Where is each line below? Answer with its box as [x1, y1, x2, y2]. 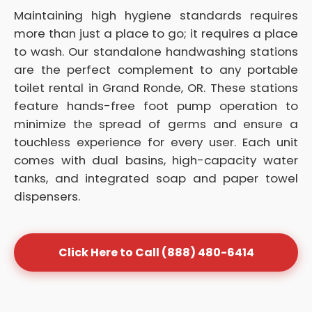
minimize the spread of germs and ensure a [14, 116, 298, 132]
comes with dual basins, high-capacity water [14, 152, 298, 169]
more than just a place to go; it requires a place [14, 25, 298, 42]
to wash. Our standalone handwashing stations [14, 43, 298, 60]
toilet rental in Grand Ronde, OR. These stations [14, 79, 298, 96]
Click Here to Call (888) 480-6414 [58, 244, 254, 260]
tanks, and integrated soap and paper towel [14, 170, 298, 187]
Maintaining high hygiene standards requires [14, 7, 298, 24]
